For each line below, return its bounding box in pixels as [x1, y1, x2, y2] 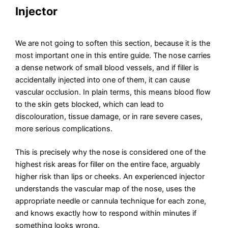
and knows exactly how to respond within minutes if [15, 208, 197, 218]
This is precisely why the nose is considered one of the [15, 147, 206, 157]
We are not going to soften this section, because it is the [15, 38, 211, 48]
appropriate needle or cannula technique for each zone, [15, 196, 207, 206]
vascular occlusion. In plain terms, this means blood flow [15, 87, 211, 97]
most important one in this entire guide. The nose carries [15, 50, 211, 60]
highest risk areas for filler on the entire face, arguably [15, 159, 201, 169]
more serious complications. [15, 124, 113, 133]
